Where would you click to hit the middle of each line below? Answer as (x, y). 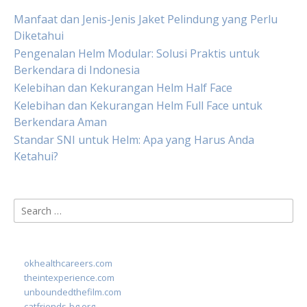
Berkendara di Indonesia (77, 70)
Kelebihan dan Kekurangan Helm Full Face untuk (138, 106)
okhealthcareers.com (68, 263)
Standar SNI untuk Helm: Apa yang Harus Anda (134, 140)
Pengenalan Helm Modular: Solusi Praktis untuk (137, 53)
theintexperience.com (69, 278)
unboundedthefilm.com (73, 292)
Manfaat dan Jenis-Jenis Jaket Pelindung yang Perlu (146, 19)
